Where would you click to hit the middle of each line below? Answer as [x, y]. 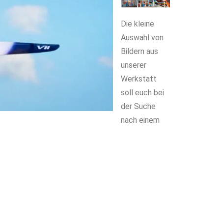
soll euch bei [142, 93]
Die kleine [137, 24]
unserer [134, 65]
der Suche [138, 106]
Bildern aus [139, 51]
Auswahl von [142, 38]
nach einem [140, 120]
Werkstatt [139, 79]
